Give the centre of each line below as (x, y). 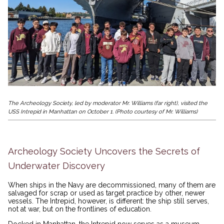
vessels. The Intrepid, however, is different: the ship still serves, (108, 201)
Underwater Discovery (56, 165)
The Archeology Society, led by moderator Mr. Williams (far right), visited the (108, 103)
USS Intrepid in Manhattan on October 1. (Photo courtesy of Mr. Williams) (103, 112)
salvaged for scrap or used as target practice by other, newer (106, 193)
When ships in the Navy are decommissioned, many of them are (112, 185)
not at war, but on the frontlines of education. (81, 209)
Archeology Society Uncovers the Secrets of (104, 151)
